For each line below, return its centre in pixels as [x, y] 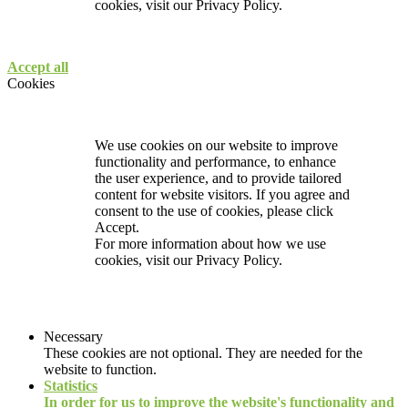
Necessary [73, 337]
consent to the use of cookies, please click [214, 211]
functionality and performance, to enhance [215, 162]
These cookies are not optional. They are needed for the [203, 353]
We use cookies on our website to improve [216, 146]
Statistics [71, 386]
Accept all [38, 67]
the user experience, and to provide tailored [218, 178]
